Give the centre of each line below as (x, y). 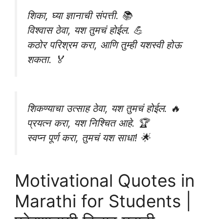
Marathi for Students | (103, 201)
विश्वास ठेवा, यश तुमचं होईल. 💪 (85, 30)
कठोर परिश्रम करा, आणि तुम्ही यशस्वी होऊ (104, 44)
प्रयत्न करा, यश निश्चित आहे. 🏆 (88, 123)
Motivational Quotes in (105, 180)
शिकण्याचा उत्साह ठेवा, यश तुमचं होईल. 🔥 (103, 109)
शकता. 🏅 (46, 59)
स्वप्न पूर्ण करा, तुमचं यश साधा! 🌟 (88, 138)
